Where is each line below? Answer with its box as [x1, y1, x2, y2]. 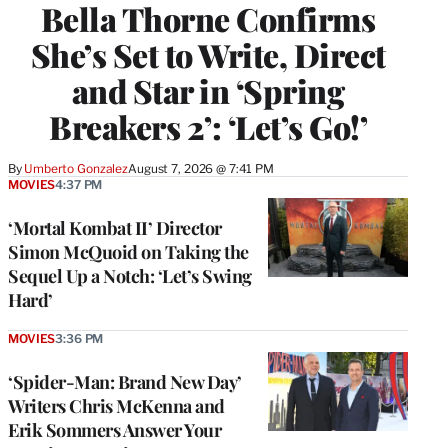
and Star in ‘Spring [71, 68, 345, 112]
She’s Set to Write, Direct [30, 32, 386, 76]
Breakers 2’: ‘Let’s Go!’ [49, 104, 367, 148]
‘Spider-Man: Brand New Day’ [8, 369, 242, 394]
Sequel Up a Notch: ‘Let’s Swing [8, 263, 252, 288]
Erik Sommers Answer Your [8, 417, 221, 442]
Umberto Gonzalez [24, 160, 129, 176]
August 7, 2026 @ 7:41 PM [128, 160, 274, 176]
